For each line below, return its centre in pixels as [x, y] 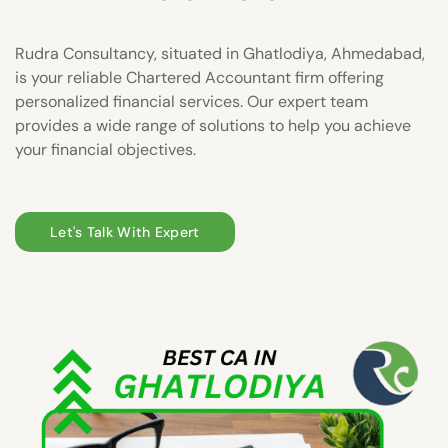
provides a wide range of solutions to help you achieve [213, 125]
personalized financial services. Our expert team [191, 101]
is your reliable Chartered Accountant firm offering [199, 77]
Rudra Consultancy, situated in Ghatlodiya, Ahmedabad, [220, 53]
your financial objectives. [105, 149]
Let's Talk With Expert [125, 231]
